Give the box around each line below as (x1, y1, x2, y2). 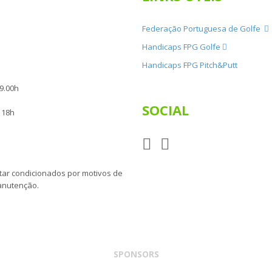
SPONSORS (113, 248, 159, 260)
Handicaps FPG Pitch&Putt (142, 59, 239, 70)
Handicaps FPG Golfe (142, 41, 222, 52)
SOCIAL (142, 101, 189, 119)
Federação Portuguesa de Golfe (142, 23, 264, 34)
